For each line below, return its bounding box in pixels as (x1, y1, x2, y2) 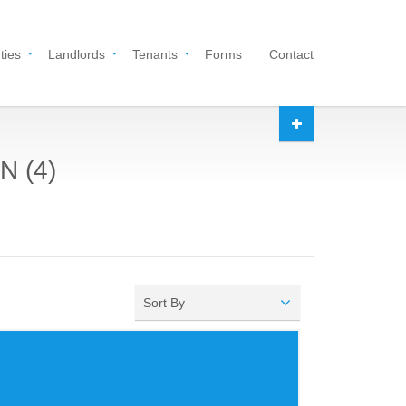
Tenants (132, 47, 178, 62)
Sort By (143, 295, 186, 310)
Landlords (48, 47, 105, 62)
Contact (269, 47, 314, 62)
